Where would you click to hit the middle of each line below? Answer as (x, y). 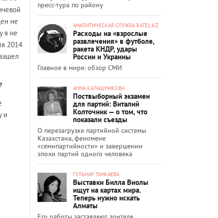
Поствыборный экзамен (111, 96)
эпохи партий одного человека (85, 154)
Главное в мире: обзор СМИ (80, 67)
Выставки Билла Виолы (111, 182)
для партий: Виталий (106, 104)
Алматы (85, 205)
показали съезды (100, 119)
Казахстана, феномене (72, 138)
